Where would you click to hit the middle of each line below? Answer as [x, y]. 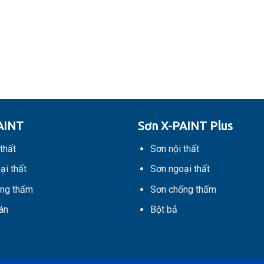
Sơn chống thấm [183, 189]
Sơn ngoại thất [180, 169]
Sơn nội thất [174, 148]
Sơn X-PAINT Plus [185, 126]
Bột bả [164, 210]
